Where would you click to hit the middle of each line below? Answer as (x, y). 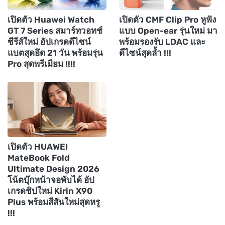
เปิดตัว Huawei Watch (51, 19)
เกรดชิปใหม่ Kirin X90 (50, 191)
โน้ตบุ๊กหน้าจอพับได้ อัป (51, 180)
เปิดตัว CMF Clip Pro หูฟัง (167, 19)
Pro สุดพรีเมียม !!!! (41, 64)
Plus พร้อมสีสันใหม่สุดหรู (54, 202)
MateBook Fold (39, 157)
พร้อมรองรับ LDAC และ (162, 41)
